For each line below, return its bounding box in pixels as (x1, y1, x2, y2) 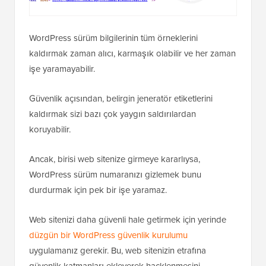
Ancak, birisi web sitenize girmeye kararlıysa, (29, 195, 200, 209)
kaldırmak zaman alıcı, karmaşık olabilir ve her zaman (29, 90, 236, 103)
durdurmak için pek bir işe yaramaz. (29, 226, 167, 240)
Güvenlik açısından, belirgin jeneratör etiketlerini (29, 135, 213, 148)
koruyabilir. (29, 166, 71, 179)
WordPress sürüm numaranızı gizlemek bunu (29, 211, 201, 224)
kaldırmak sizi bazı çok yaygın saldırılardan (29, 150, 196, 164)
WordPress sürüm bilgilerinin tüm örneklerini (29, 74, 198, 88)
